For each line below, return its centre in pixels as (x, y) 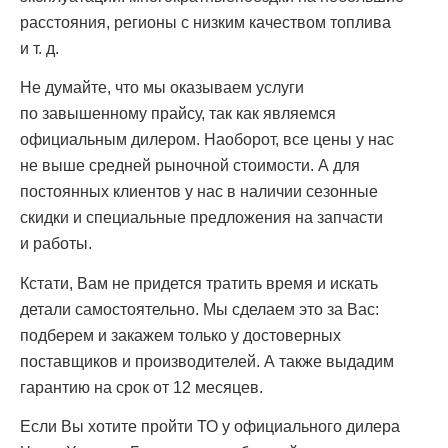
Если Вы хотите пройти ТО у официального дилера (210, 427)
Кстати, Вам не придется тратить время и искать (199, 283)
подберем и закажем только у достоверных (180, 335)
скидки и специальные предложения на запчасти (201, 218)
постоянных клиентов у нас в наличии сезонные (199, 192)
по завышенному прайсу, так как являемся (178, 114)
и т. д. (39, 49)
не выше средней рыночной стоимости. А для (190, 166)
